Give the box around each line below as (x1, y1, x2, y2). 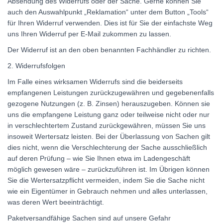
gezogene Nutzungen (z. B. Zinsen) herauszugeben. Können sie (7, 99, 210, 108)
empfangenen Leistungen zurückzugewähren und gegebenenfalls (7, 88, 214, 97)
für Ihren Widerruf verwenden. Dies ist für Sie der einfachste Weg (7, 18, 213, 27)
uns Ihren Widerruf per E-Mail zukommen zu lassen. (7, 29, 171, 38)
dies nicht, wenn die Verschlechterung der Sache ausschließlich (7, 143, 207, 151)
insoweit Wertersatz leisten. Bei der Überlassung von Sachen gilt (7, 132, 210, 140)
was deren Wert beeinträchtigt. (7, 198, 104, 206)
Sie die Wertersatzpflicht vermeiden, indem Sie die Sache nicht (7, 176, 205, 184)
